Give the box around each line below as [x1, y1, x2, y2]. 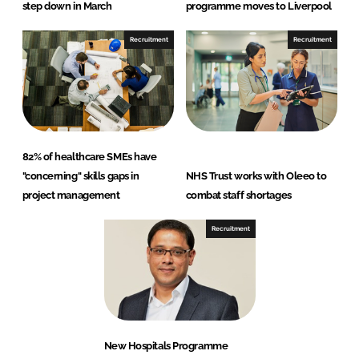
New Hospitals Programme [103, 339, 228, 352]
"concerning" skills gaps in [22, 169, 139, 182]
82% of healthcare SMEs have [22, 150, 157, 163]
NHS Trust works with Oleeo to [185, 169, 327, 182]
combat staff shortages [185, 188, 292, 201]
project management [22, 188, 120, 201]
